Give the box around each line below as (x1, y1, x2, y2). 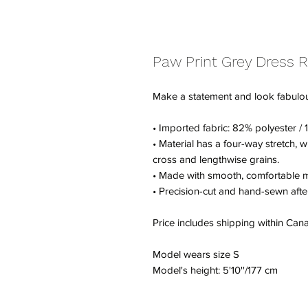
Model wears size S (153, 248, 239, 260)
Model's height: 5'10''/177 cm (153, 264, 278, 276)
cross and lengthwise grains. (153, 153, 279, 165)
